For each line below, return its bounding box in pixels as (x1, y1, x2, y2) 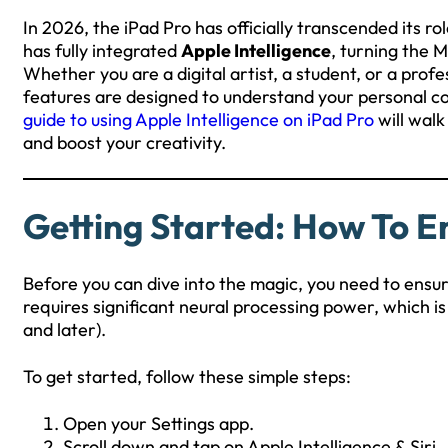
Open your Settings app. (63, 411, 254, 435)
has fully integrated (23, 38, 181, 62)
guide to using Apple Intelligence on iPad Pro (23, 107, 374, 131)
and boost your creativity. (23, 130, 226, 154)
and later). (23, 317, 106, 341)
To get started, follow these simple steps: (23, 364, 351, 388)
